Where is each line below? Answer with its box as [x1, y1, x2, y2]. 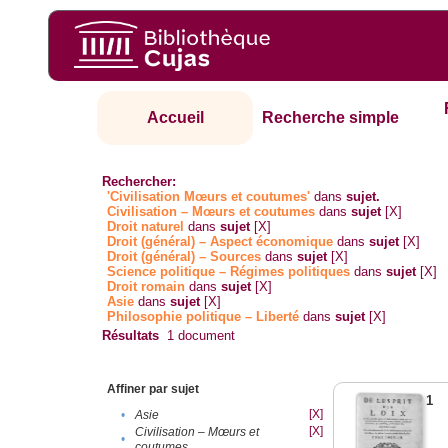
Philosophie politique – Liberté [107, 309, 300, 325]
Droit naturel [107, 219, 185, 235]
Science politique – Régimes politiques [107, 264, 351, 280]
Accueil [146, 109, 204, 127]
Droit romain [107, 279, 186, 295]
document [174, 328, 236, 344]
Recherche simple [262, 109, 400, 127]
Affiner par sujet [107, 382, 200, 397]
